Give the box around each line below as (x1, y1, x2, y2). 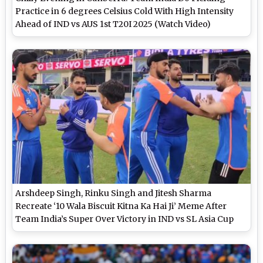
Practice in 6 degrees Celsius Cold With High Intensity (15, 6, 234, 17)
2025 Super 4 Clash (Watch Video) (15, 226, 151, 237)
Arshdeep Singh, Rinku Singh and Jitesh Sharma (15, 187, 212, 198)
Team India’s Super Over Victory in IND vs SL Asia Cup (15, 213, 234, 224)
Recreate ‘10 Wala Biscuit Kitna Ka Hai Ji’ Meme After (15, 200, 227, 211)
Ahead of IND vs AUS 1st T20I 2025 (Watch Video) (15, 19, 211, 30)
